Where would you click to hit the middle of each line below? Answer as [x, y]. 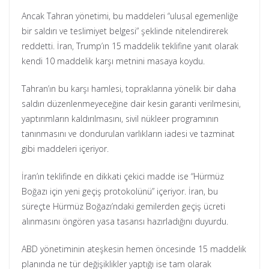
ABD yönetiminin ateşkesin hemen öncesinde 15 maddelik [134, 249]
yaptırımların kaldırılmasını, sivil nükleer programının [120, 119]
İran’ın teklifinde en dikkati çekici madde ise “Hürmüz [123, 177]
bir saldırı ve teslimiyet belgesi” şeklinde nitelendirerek [125, 31]
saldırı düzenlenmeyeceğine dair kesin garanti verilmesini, [131, 104]
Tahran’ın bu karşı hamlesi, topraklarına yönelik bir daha [129, 89]
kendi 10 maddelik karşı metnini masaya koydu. [113, 61]
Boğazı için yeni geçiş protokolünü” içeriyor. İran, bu [120, 192]
